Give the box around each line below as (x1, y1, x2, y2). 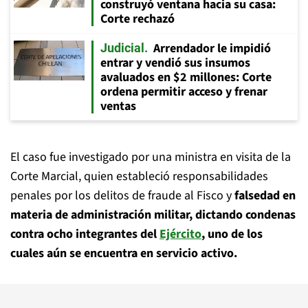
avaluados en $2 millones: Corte (100, 69, 272, 86)
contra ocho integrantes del (10, 225, 159, 243)
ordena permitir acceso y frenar (100, 83, 267, 100)
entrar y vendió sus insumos (100, 54, 250, 71)
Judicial (100, 41, 144, 55)
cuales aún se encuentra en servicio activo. (10, 245, 237, 262)
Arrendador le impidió (153, 40, 271, 57)
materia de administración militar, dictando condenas (10, 206, 296, 223)
